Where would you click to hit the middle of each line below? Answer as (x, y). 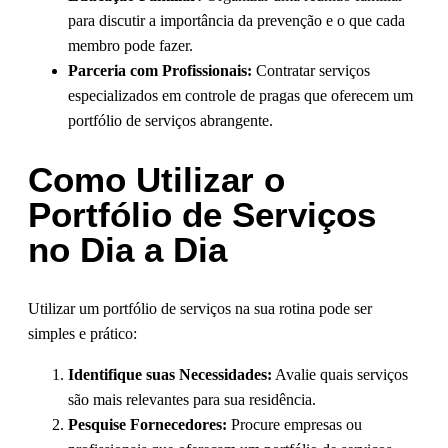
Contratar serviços (311, 71)
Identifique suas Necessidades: (170, 375)
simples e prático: (82, 334)
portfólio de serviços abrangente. (170, 121)
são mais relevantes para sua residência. (192, 400)
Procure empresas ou (294, 425)
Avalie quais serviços (340, 375)
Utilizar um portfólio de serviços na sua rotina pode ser (200, 309)
